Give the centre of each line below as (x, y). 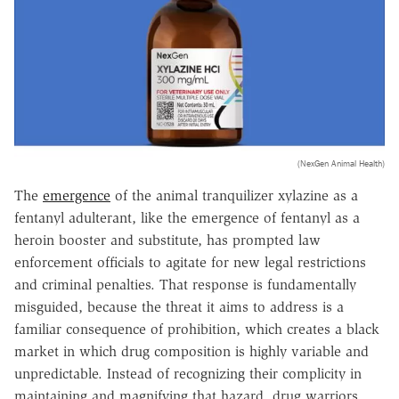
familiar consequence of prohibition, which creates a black (197, 329)
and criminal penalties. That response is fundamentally (185, 284)
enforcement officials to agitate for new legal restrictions (190, 262)
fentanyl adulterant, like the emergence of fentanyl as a (187, 217)
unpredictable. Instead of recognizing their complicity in (188, 373)
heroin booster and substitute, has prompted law (167, 240)
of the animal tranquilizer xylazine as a (234, 195)
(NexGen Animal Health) (341, 163)
